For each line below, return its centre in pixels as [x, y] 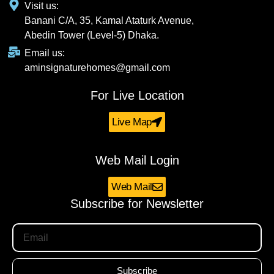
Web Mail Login [137, 160]
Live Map [132, 122]
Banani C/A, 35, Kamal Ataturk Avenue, [109, 20]
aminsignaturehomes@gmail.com [97, 68]
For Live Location [137, 95]
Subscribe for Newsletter [137, 204]
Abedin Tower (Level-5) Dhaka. [92, 35]
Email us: [45, 53]
